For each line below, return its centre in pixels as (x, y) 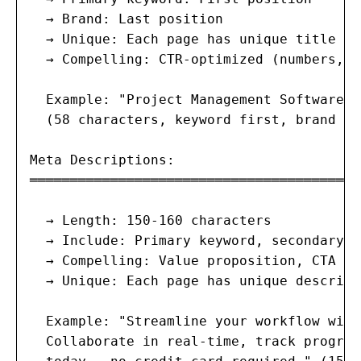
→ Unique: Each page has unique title (183, 39)
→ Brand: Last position (127, 19)
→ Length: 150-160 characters (151, 220)
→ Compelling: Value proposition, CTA (183, 260)
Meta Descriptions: (102, 160)
